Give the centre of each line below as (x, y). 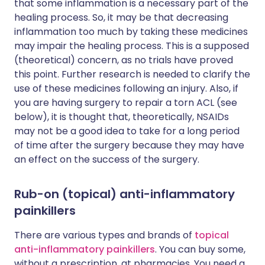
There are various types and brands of (104, 235)
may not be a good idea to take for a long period (127, 131)
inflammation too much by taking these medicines (131, 32)
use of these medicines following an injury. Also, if (126, 88)
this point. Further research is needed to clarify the (132, 74)
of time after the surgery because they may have (129, 145)
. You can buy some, (200, 249)
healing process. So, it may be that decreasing (121, 17)
